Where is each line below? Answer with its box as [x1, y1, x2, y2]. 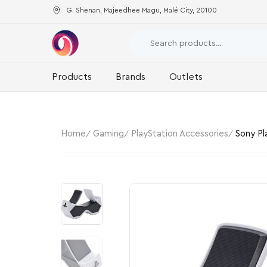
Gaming [93, 129, 124, 138]
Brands [116, 72, 145, 82]
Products [52, 72, 92, 82]
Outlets [169, 72, 203, 82]
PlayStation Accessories [131, 129, 228, 138]
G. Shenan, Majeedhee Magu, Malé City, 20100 [66, 6, 217, 14]
